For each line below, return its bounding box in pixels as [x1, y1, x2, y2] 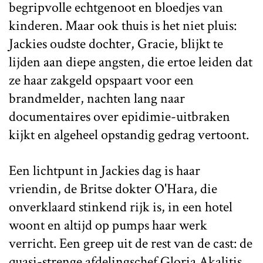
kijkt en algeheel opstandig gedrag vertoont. [9, 125, 249, 144]
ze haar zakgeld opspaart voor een [9, 70, 194, 89]
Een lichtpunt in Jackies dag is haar [9, 161, 200, 180]
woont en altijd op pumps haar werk [9, 215, 207, 234]
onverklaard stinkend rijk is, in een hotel [9, 197, 232, 216]
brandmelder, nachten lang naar [9, 89, 185, 107]
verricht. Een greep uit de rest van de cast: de [9, 234, 252, 252]
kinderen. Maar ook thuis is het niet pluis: [9, 16, 237, 35]
